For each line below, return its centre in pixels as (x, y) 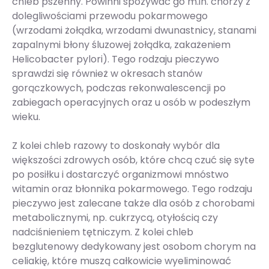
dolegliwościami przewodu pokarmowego (110, 16)
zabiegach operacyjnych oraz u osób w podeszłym (131, 103)
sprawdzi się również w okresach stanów (107, 74)
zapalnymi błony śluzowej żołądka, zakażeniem (121, 45)
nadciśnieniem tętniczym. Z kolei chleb (103, 232)
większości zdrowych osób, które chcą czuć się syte (133, 160)
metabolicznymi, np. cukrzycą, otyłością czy (115, 218)
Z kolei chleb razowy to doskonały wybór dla (116, 146)
